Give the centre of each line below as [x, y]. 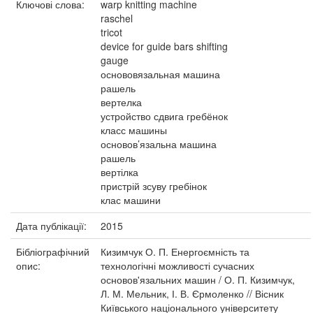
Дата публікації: [53, 226]
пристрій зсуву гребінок [154, 186]
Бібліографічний [53, 252]
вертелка [121, 102]
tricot [111, 32]
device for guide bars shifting [164, 46]
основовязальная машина [160, 74]
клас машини [131, 200]
